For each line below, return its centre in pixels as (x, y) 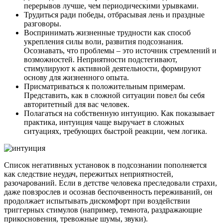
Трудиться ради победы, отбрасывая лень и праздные (114, 15)
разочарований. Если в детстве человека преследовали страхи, (111, 183)
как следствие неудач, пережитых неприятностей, (89, 174)
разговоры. (43, 24)
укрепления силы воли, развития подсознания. (104, 42)
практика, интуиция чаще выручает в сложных (104, 122)
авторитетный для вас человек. (77, 105)
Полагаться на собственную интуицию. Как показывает (119, 113)
